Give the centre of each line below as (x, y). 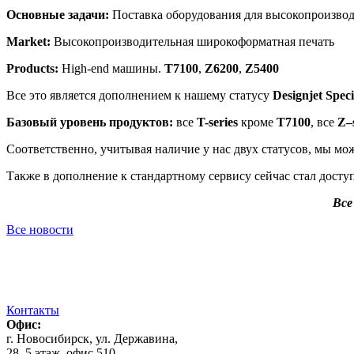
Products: (32, 68)
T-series (217, 122)
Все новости (40, 229)
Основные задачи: (58, 14)
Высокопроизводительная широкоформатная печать (192, 41)
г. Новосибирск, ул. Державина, (92, 338)
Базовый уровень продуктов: (90, 122)
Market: (28, 41)
